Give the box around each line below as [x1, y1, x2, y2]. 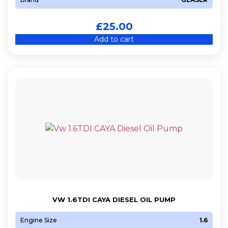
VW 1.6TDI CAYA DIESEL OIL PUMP [52, 195, 176, 204]
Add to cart [94, 34, 134, 44]
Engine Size [20, 216, 57, 224]
